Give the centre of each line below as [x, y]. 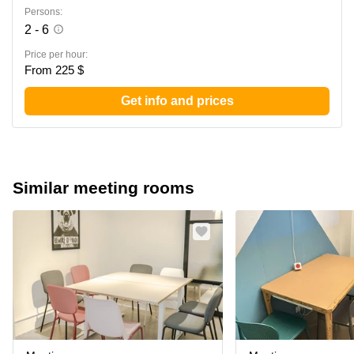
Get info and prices [177, 101]
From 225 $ [54, 70]
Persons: [43, 12]
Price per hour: [56, 55]
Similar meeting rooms [104, 188]
